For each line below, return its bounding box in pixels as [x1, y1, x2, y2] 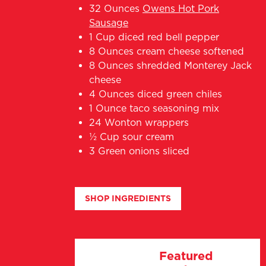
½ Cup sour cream [89, 131, 174, 142]
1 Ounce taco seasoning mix [89, 102, 219, 114]
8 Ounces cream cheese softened [89, 45, 244, 57]
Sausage [89, 17, 128, 28]
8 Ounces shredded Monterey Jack [89, 59, 252, 71]
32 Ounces [89, 2, 142, 14]
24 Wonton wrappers [89, 116, 189, 128]
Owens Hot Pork [142, 2, 219, 14]
